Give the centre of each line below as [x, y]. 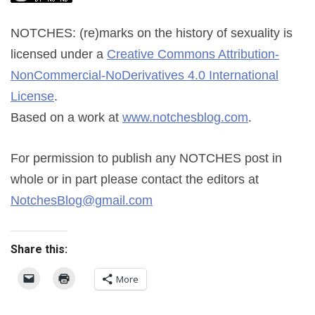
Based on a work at [66, 117]
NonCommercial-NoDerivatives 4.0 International [144, 75]
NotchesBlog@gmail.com [82, 200]
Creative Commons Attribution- [193, 54]
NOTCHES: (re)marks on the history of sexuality [145, 33]
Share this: [39, 249]
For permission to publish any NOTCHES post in [146, 158]
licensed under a [59, 54]
